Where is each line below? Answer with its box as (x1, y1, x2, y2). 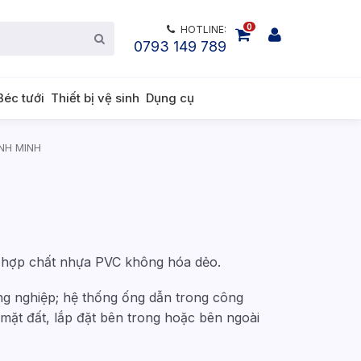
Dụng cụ (146, 90, 194, 106)
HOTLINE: (180, 23, 226, 35)
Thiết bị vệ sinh (51, 90, 139, 106)
